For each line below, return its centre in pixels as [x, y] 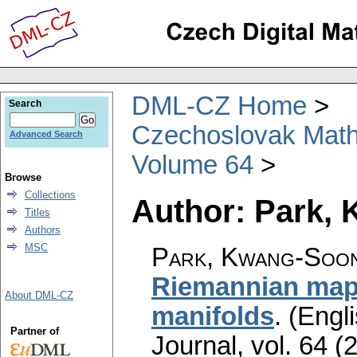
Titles [37, 212]
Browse [23, 177]
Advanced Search [46, 134]
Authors [43, 230]
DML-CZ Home [219, 106]
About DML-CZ [39, 295]
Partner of [34, 331]
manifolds [213, 317]
